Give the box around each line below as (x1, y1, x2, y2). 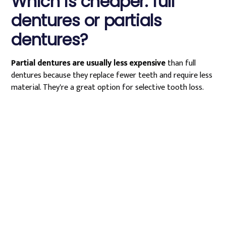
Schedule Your (11, 148, 154, 177)
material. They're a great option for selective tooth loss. (11, 81, 204, 94)
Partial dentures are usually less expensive (11, 56, 166, 70)
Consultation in (11, 197, 159, 225)
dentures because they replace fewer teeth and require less (11, 69, 213, 82)
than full (165, 56, 196, 70)
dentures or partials (11, 9, 162, 32)
